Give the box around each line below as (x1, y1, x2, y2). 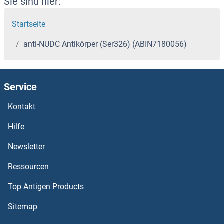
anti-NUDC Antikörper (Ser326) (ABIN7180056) (23, 39, 187, 49)
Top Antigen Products (8, 182, 84, 192)
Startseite (12, 19, 45, 29)
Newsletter (8, 142, 45, 152)
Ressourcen (8, 162, 49, 172)
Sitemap (8, 202, 37, 212)
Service (4, 81, 37, 93)
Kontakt (8, 102, 35, 112)
